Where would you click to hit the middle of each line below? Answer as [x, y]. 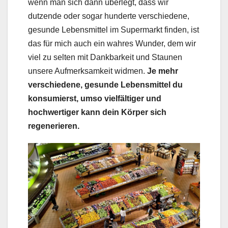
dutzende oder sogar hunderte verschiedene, [109, 16]
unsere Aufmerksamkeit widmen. [88, 71]
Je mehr [163, 71]
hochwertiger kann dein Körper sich [97, 112]
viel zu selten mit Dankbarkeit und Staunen [105, 57]
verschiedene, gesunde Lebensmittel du [105, 84]
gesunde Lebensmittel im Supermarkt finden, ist [113, 30]
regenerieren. [54, 126]
